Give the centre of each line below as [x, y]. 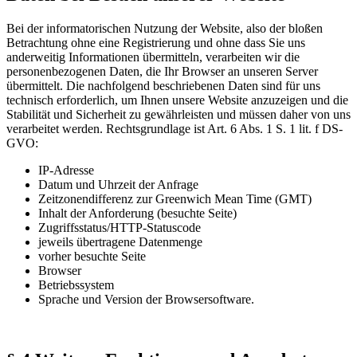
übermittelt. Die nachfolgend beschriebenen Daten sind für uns [163, 86]
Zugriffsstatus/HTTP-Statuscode [120, 228]
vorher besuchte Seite [92, 257]
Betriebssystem [76, 285]
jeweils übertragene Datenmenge [120, 242]
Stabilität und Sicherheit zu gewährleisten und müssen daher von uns [178, 115]
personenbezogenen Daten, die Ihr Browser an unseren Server [162, 72]
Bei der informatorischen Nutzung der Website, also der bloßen [165, 29]
